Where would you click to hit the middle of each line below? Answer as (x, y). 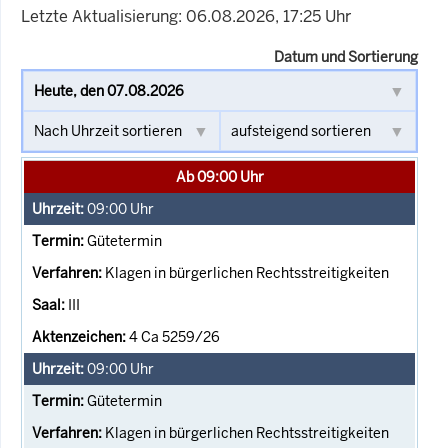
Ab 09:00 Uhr (219, 176)
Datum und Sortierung (346, 56)
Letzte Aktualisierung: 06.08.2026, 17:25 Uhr (186, 16)
